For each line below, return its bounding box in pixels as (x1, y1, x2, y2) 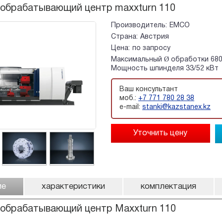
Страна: (111, 33, 138, 40)
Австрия (140, 33, 169, 40)
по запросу (132, 45, 170, 52)
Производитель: (111, 22, 167, 29)
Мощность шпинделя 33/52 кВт (111, 65, 219, 72)
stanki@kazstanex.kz (142, 104, 211, 111)
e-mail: (119, 104, 142, 111)
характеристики (42, 182, 105, 190)
